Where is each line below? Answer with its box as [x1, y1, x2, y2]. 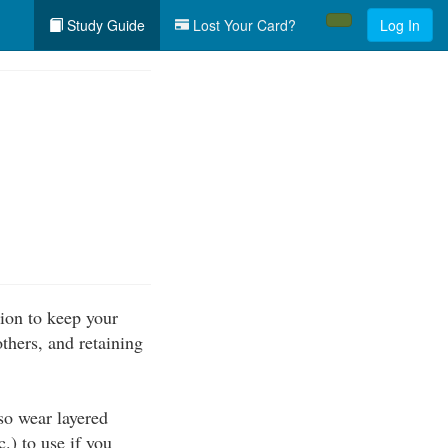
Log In [380, 15, 420, 35]
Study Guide [63, 15, 145, 35]
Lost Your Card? [189, 15, 296, 35]
